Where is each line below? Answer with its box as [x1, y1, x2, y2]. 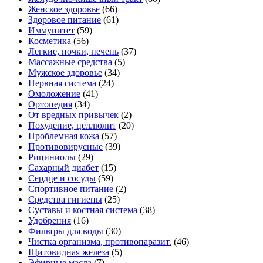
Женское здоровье [28, 4, 100, 14]
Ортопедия [28, 99, 72, 109]
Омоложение [28, 88, 80, 99]
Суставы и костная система [28, 204, 137, 215]
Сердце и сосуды [28, 173, 96, 183]
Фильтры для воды [28, 225, 103, 236]
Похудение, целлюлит [28, 120, 116, 130]
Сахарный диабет [28, 162, 99, 173]
